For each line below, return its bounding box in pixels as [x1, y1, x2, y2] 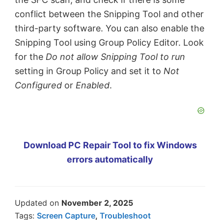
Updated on [15, 198, 61, 208]
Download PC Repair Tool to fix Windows [23, 140, 197, 151]
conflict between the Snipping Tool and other [15, 9, 204, 20]
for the [15, 52, 46, 62]
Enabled [76, 80, 110, 91]
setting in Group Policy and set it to [15, 66, 164, 77]
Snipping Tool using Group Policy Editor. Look [15, 37, 204, 48]
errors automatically [67, 154, 153, 165]
